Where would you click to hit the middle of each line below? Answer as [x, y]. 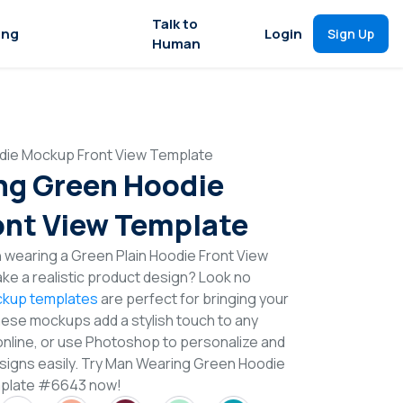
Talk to [175, 23]
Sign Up [351, 34]
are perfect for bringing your [193, 299]
